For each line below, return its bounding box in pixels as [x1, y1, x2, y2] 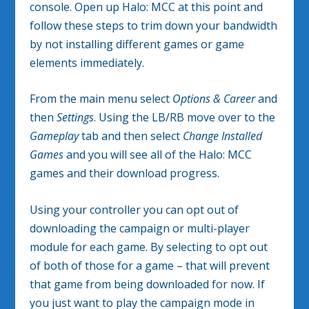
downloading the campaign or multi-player [29, 220, 250, 236]
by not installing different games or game [29, 36, 244, 52]
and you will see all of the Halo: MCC [63, 147, 252, 163]
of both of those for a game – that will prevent [29, 257, 270, 273]
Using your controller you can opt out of [29, 201, 239, 217]
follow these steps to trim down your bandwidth [29, 17, 277, 33]
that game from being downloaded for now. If [29, 276, 265, 292]
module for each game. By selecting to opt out [29, 239, 268, 255]
